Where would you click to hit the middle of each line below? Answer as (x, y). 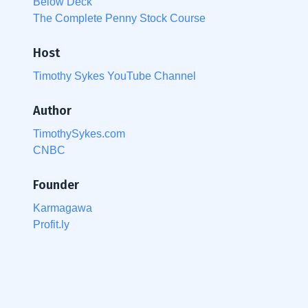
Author (52, 110)
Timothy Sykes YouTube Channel (114, 76)
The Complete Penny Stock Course (119, 18)
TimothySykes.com (79, 133)
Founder (56, 185)
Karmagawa (63, 208)
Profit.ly (51, 224)
